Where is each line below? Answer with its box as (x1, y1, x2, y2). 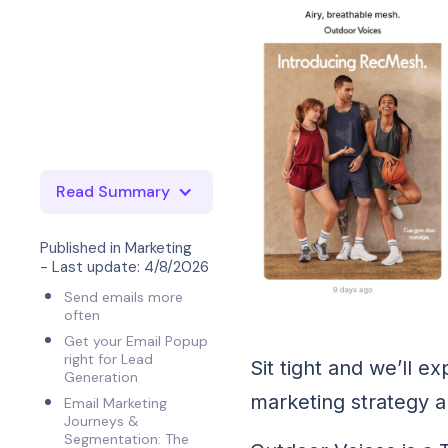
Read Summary (56, 181, 171, 202)
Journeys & (64, 412, 140, 430)
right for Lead (64, 350, 154, 368)
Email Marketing (64, 394, 168, 412)
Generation (64, 368, 143, 386)
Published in (40, 238, 122, 258)
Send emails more (64, 288, 184, 306)
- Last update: (40, 257, 141, 277)
